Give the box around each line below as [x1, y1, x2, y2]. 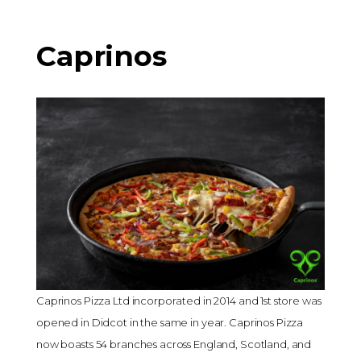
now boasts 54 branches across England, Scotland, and [36, 337, 312, 351]
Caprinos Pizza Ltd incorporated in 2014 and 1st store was [36, 293, 322, 307]
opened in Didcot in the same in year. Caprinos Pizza [36, 315, 304, 329]
